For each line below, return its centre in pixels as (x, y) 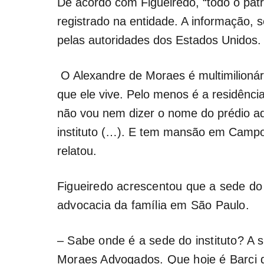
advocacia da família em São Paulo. (153, 205)
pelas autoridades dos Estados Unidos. (159, 40)
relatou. (77, 151)
